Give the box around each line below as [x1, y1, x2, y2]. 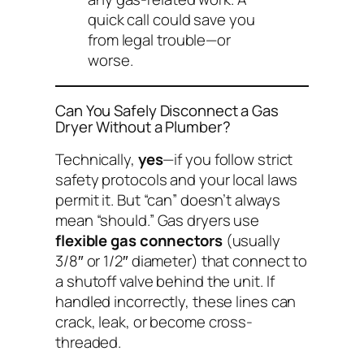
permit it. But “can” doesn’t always [55, 189, 280, 211]
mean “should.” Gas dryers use [55, 210, 260, 232]
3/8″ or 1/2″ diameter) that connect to [55, 250, 308, 272]
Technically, [55, 149, 138, 171]
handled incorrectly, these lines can [55, 291, 297, 313]
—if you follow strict [162, 149, 293, 171]
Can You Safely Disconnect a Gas [55, 99, 279, 121]
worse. [88, 49, 133, 71]
